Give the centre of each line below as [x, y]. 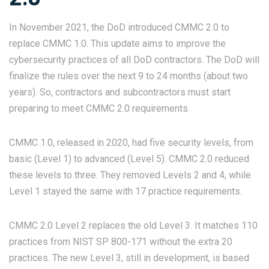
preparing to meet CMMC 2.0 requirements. [101, 108]
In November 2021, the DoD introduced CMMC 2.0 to [119, 27]
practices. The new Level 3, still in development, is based [129, 258]
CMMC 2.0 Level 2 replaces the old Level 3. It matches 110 [133, 225]
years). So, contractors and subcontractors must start [120, 92]
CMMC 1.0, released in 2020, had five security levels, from [131, 142]
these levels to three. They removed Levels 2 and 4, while [130, 175]
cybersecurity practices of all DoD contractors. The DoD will [134, 59]
